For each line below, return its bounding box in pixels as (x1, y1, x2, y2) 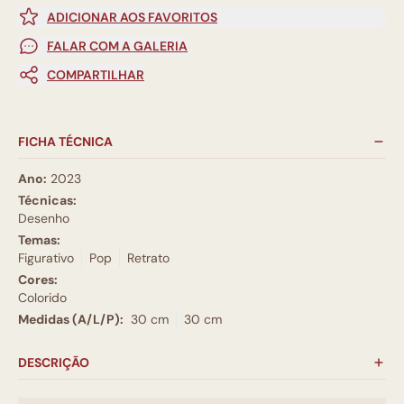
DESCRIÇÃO (18, 354, 89, 371)
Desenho (18, 210, 69, 226)
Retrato (127, 250, 170, 266)
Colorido (18, 289, 67, 306)
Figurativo (18, 250, 74, 266)
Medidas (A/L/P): (18, 311, 124, 327)
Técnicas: (18, 192, 77, 208)
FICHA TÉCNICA (18, 133, 113, 150)
